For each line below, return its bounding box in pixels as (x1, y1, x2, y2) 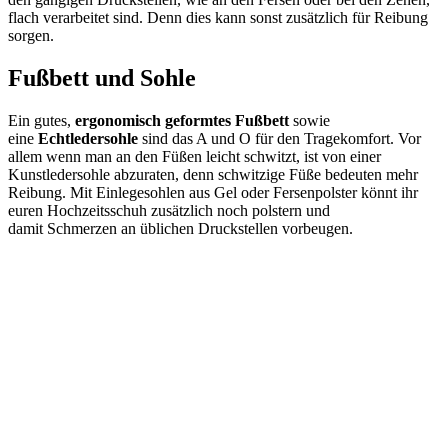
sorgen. (8, 27, 54, 45)
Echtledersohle (38, 130, 142, 148)
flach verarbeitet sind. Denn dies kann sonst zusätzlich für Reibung (8, 9, 428, 27)
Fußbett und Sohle (8, 65, 196, 92)
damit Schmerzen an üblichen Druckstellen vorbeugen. (8, 220, 353, 238)
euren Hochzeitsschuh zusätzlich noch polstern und (8, 202, 330, 220)
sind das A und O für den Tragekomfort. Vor (142, 130, 421, 148)
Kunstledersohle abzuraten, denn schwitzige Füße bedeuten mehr (8, 166, 418, 184)
